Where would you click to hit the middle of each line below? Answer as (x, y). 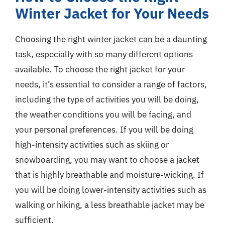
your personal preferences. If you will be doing (104, 130)
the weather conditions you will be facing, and (103, 115)
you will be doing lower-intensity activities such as (111, 190)
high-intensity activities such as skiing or (92, 145)
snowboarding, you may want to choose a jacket (107, 160)
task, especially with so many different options (104, 54)
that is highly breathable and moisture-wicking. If (109, 175)
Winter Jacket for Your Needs (112, 13)
